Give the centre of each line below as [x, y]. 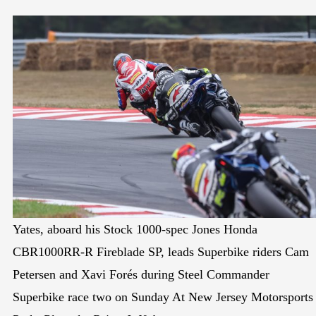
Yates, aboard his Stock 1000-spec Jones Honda [135, 229]
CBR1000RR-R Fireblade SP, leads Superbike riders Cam [161, 251]
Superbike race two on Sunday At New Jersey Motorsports [163, 297]
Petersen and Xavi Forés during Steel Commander [141, 274]
